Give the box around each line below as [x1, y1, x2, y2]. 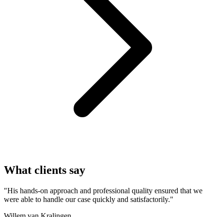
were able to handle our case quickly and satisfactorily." [4, 195, 173, 204]
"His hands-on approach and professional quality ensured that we [4, 186, 202, 195]
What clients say [4, 164, 85, 177]
